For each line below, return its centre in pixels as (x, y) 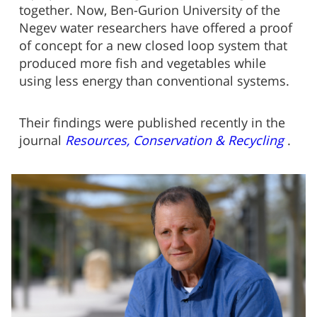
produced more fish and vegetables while (143, 64)
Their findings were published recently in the (152, 123)
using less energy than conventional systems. (155, 81)
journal (42, 141)
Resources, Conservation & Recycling (175, 141)
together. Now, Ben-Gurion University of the (150, 11)
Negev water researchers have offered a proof (156, 28)
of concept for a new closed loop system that (154, 46)
